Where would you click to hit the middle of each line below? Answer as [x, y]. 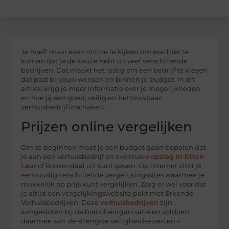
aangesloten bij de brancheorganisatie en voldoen [105, 212]
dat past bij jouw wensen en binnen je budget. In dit [108, 79]
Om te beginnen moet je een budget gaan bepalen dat [114, 148]
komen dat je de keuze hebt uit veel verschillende [105, 61]
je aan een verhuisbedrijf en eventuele [86, 157]
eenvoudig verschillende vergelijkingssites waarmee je [113, 175]
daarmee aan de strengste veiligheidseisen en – [101, 221]
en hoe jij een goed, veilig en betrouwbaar [91, 98]
